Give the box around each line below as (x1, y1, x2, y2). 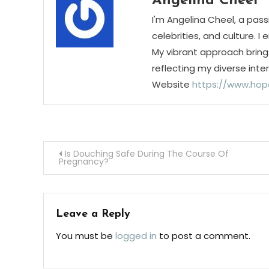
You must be (56, 229, 115, 242)
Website (151, 77, 190, 91)
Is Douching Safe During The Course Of (65, 147, 229, 160)
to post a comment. (157, 229, 250, 242)
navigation (43, 171, 132, 190)
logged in (115, 229, 157, 242)
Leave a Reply (56, 208, 130, 220)
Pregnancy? (59, 155, 109, 168)
